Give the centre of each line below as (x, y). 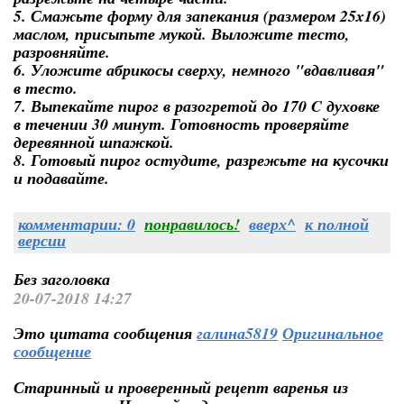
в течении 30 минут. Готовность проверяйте (181, 124)
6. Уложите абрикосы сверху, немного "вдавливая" (199, 70)
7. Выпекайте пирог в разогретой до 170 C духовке (197, 106)
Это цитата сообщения (105, 333)
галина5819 (237, 333)
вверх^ (272, 224)
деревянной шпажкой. (94, 142)
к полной (337, 224)
